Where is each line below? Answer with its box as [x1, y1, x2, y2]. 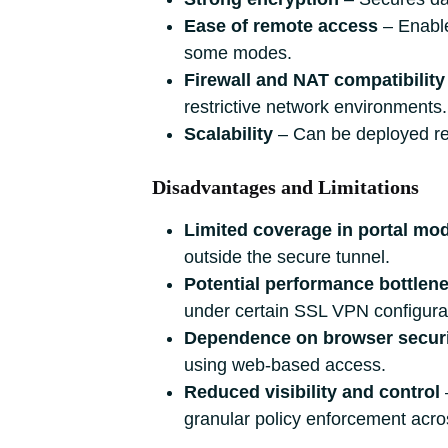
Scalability [184, 124, 273, 144]
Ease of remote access [184, 16, 378, 36]
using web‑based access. [184, 355, 386, 375]
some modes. [184, 43, 292, 63]
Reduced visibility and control [184, 382, 440, 402]
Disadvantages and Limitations [152, 176, 419, 198]
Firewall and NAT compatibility [184, 70, 445, 90]
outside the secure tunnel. [184, 247, 390, 267]
